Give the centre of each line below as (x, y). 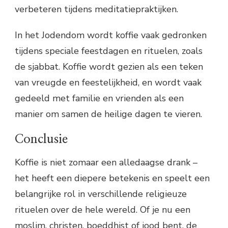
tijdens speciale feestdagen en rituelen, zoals (109, 51)
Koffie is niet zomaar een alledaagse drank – (106, 163)
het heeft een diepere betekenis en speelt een (112, 178)
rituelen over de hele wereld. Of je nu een (103, 210)
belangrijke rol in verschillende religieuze (101, 194)
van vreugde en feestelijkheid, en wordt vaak (108, 82)
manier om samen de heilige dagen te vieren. (108, 114)
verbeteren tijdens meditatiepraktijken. (96, 9)
